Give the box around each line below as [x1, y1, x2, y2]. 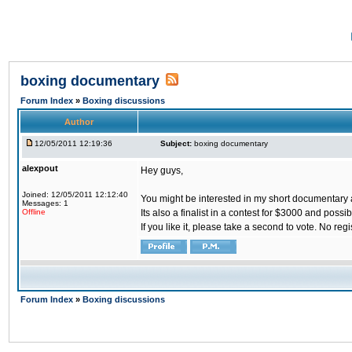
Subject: [160, 139, 192, 148]
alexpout [22, 163, 58, 173]
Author [64, 117, 93, 126]
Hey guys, [141, 165, 183, 176]
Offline [22, 207, 46, 216]
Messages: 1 [22, 199, 68, 207]
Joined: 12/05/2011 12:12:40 [22, 190, 128, 199]
